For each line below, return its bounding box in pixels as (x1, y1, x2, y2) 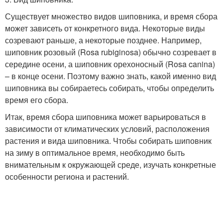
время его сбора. (5, 94, 68, 106)
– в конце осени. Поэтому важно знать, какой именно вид (5, 70, 216, 82)
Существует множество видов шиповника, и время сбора (5, 10, 218, 22)
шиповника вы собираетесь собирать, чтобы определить (5, 82, 214, 94)
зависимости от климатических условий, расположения (5, 123, 210, 135)
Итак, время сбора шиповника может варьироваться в (5, 111, 206, 123)
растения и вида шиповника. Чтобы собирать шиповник (5, 135, 212, 147)
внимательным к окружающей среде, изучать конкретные (5, 159, 216, 171)
